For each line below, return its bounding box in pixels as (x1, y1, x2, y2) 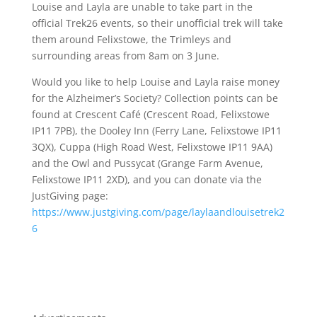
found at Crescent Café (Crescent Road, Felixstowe (31, 108, 270, 121)
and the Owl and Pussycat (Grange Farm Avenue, (31, 156, 263, 170)
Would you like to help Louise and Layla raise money (31, 75, 279, 88)
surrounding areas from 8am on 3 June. (31, 49, 219, 62)
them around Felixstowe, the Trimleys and (31, 33, 231, 46)
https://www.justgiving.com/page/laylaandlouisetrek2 (31, 205, 284, 219)
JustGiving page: (31, 189, 108, 202)
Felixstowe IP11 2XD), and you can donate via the (31, 173, 262, 186)
